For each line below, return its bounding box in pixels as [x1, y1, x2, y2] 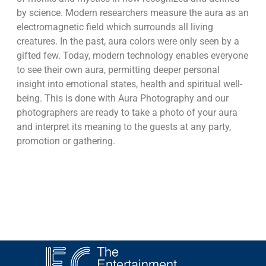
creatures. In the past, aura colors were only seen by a [16, 36, 239, 47]
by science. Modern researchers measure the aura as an [16, 7, 249, 19]
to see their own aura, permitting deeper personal [16, 64, 220, 76]
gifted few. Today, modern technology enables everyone [16, 50, 248, 62]
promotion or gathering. [16, 135, 115, 147]
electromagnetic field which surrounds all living [16, 21, 213, 33]
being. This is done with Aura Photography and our [16, 93, 229, 104]
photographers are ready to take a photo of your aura [16, 107, 237, 119]
